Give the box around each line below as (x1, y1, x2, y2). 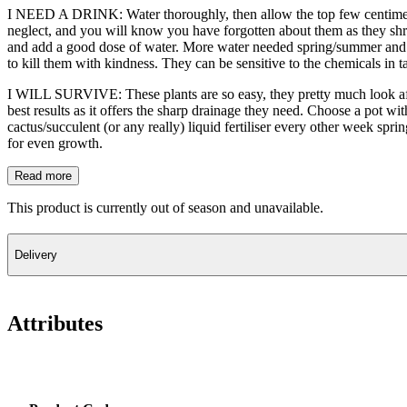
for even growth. (7, 134, 103, 151)
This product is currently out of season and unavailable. (7, 199, 323, 215)
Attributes (7, 311, 103, 335)
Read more (15, 168, 72, 183)
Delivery (15, 247, 57, 262)
